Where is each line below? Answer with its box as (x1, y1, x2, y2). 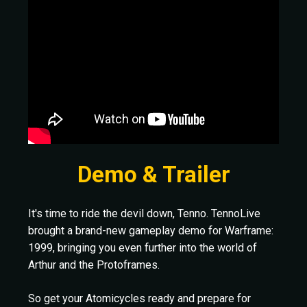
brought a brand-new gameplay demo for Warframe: (28, 224, 273, 238)
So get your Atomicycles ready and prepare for (28, 292, 251, 306)
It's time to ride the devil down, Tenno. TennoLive (28, 207, 260, 221)
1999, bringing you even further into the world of (28, 241, 257, 255)
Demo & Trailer (77, 161, 230, 188)
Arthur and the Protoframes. (28, 258, 160, 272)
